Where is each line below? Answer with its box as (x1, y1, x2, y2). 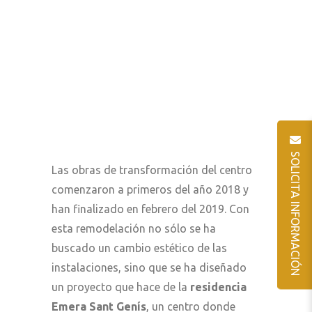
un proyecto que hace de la (52, 280, 190, 293)
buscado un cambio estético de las (52, 241, 227, 254)
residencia (190, 280, 247, 293)
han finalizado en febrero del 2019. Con (52, 202, 249, 215)
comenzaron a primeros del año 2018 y (52, 182, 249, 196)
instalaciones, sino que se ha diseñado (52, 260, 247, 274)
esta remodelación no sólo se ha (52, 221, 216, 235)
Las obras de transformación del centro (52, 163, 252, 176)
